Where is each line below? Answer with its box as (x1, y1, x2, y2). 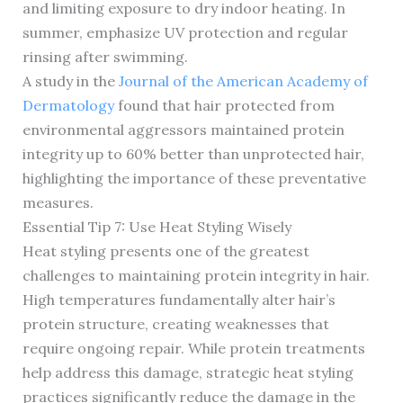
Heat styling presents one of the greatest (22, 242, 309, 261)
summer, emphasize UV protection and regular (22, 23, 348, 42)
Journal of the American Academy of (118, 72, 368, 91)
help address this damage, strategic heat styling (22, 363, 354, 382)
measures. (22, 193, 94, 212)
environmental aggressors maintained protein (22, 121, 345, 139)
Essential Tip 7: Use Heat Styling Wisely (22, 218, 291, 237)
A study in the (22, 72, 119, 91)
